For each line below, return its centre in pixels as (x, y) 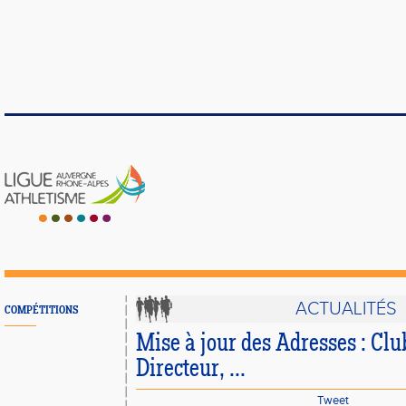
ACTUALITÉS (347, 309)
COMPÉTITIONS (41, 310)
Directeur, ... (191, 370)
